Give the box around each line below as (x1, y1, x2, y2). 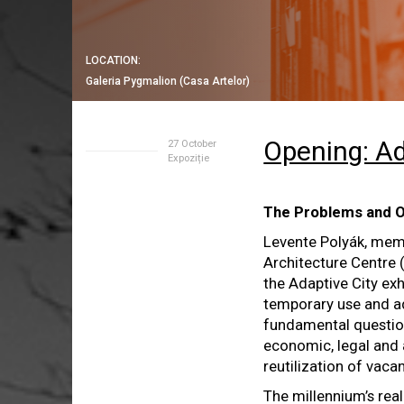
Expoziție (167, 152, 209, 164)
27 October (167, 138, 216, 150)
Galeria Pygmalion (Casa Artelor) (86, 75, 250, 87)
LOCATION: (86, 54, 141, 67)
